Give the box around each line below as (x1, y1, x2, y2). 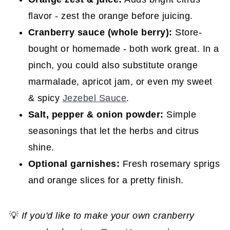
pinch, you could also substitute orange (28, 60, 198, 70)
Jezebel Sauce (62, 92, 127, 103)
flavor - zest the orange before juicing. (28, 10, 193, 21)
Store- (172, 27, 202, 37)
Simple (163, 109, 197, 120)
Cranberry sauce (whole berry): (28, 27, 172, 37)
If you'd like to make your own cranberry (21, 210, 195, 221)
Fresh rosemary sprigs (120, 158, 220, 169)
